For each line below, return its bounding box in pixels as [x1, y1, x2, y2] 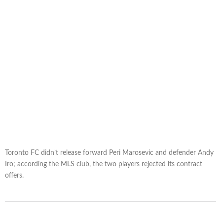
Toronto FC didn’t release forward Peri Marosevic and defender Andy [5, 149, 214, 157]
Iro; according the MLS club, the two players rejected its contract [5, 161, 202, 168]
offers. [5, 172, 24, 180]
